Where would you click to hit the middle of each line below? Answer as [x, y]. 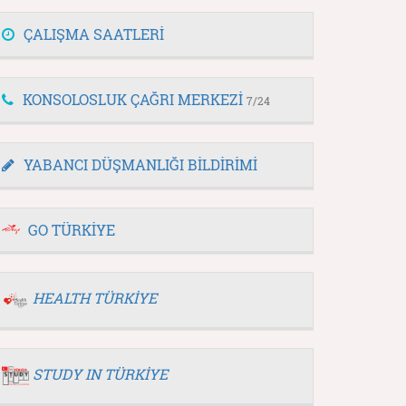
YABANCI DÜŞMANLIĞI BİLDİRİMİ [140, 164]
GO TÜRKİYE [72, 230]
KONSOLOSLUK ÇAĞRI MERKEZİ [135, 99]
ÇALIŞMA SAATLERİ [94, 34]
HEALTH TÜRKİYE [95, 298]
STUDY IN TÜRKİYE [100, 374]
